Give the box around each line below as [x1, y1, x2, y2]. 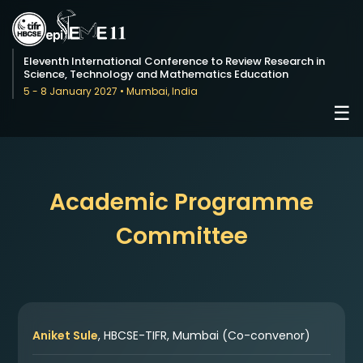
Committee [115, 220, 248, 252]
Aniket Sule [32, 327, 99, 344]
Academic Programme [49, 186, 314, 218]
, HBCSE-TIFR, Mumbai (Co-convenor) [98, 327, 311, 344]
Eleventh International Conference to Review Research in [23, 53, 325, 69]
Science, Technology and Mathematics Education [23, 66, 288, 82]
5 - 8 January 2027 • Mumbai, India [23, 84, 198, 98]
